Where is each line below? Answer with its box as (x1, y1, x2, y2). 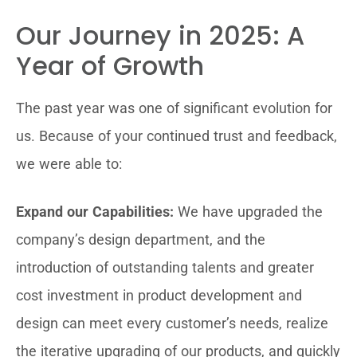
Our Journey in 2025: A (16, 18, 304, 53)
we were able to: (16, 155, 122, 172)
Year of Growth (16, 48, 204, 84)
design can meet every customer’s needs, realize (16, 315, 328, 331)
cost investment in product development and (16, 287, 302, 304)
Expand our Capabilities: (16, 203, 174, 220)
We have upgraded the (174, 203, 323, 220)
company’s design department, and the (16, 231, 265, 248)
